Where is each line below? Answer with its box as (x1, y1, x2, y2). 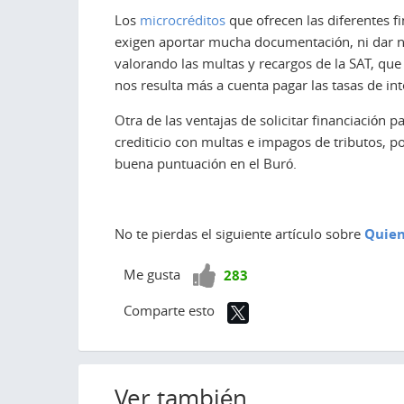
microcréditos (140, 10, 225, 29)
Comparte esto (124, 300, 215, 319)
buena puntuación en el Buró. (115, 153, 297, 172)
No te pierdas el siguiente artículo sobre (115, 224, 364, 243)
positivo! (193, 286, 246, 305)
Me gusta (124, 264, 184, 283)
